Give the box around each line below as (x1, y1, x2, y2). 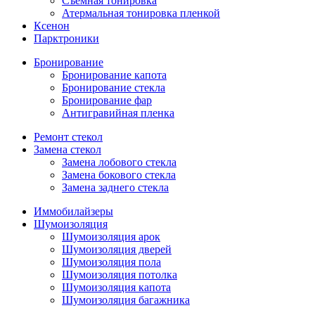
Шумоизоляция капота (62, 281, 171, 293)
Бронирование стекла (62, 81, 165, 94)
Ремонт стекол (34, 130, 103, 143)
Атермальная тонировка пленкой (62, 6, 220, 19)
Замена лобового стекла (62, 155, 176, 168)
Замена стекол (34, 143, 101, 155)
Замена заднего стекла (62, 181, 169, 193)
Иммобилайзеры (34, 205, 113, 217)
